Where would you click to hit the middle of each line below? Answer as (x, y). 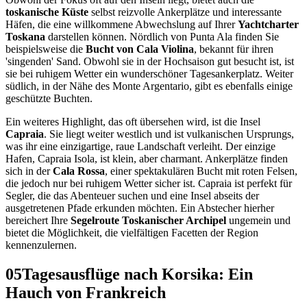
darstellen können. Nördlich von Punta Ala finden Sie (162, 37)
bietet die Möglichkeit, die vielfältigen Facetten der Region (132, 233)
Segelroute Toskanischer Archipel (148, 221)
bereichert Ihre (38, 221)
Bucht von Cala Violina (140, 49)
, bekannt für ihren (234, 49)
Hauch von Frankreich (86, 293)
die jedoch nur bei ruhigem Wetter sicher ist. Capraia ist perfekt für (149, 184)
